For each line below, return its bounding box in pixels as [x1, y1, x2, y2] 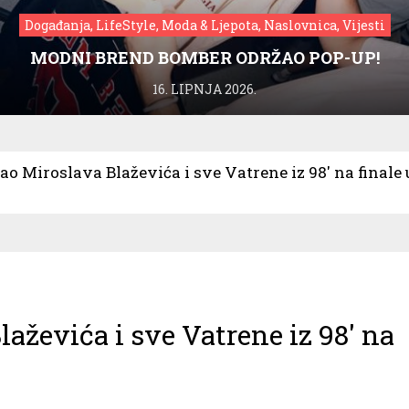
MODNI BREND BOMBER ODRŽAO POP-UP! [29, 46, 380, 68]
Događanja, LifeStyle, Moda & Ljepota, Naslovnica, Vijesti [24, 16, 385, 34]
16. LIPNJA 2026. [152, 79, 257, 98]
